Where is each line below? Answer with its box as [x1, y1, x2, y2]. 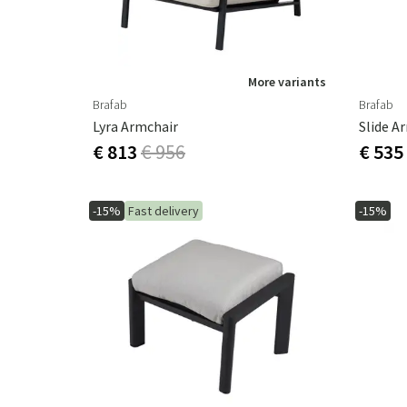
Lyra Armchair [93, 117, 178, 135]
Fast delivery [128, 203, 199, 219]
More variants [248, 74, 326, 90]
